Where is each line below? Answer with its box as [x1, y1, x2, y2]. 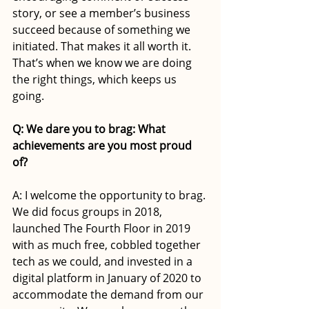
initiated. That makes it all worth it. [12, 38, 194, 54]
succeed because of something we [12, 21, 193, 37]
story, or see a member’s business [12, 5, 193, 21]
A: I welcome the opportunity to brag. [12, 187, 208, 203]
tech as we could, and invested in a [12, 253, 195, 269]
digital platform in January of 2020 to [12, 270, 204, 286]
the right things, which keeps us [12, 71, 179, 87]
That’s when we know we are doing [12, 54, 195, 70]
